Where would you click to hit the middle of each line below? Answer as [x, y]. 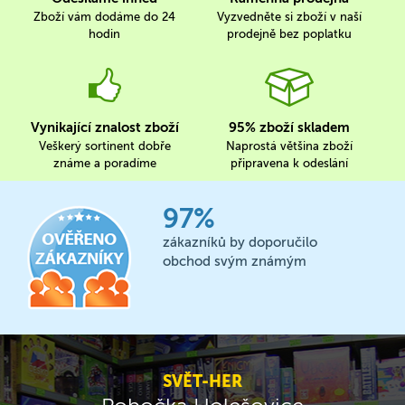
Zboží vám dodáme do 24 [104, 17]
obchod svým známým [235, 262]
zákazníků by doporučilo [240, 243]
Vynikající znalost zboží [104, 128]
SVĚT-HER [202, 382]
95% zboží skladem [289, 128]
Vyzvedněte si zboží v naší [289, 17]
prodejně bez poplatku [289, 34]
